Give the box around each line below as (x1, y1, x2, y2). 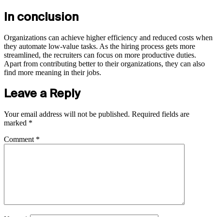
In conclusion (4, 10, 78, 24)
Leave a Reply (4, 86, 80, 100)
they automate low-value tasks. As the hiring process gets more (4, 42, 195, 51)
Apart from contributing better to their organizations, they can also (4, 60, 205, 68)
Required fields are (132, 109, 189, 118)
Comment (4, 135, 36, 143)
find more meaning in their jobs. (4, 68, 101, 77)
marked (4, 118, 29, 127)
